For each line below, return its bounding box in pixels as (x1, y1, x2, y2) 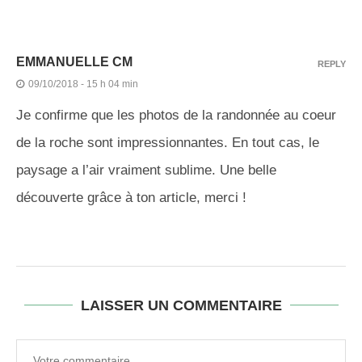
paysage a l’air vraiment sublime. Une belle (16, 162, 276, 179)
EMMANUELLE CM (16, 55, 133, 69)
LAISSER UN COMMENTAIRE (80, 297, 282, 314)
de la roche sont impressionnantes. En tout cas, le (16, 135, 319, 151)
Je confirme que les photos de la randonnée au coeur (16, 107, 336, 124)
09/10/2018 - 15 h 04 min (28, 78, 138, 90)
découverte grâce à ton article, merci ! (16, 190, 246, 206)
